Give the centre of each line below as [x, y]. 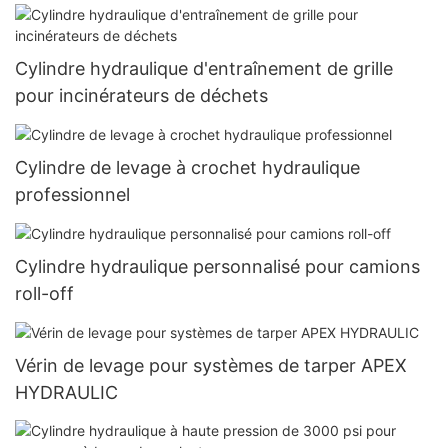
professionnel [72, 195]
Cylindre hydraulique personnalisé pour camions [217, 267]
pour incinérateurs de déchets [141, 96]
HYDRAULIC [66, 393]
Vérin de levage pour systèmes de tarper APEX [211, 366]
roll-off [44, 294]
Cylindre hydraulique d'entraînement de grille [204, 69]
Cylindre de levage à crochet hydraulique [187, 168]
